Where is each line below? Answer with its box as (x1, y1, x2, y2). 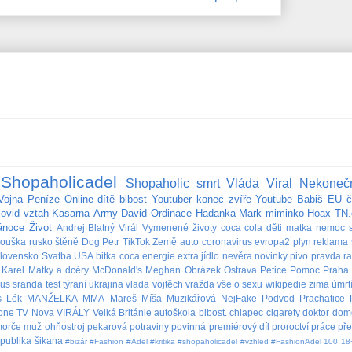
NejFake (220, 293, 257, 304)
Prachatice (299, 293, 345, 304)
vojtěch (152, 279, 183, 290)
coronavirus (201, 236, 252, 247)
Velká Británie (92, 307, 152, 318)
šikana (34, 335, 63, 346)
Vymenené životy (141, 222, 217, 233)
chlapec (229, 307, 264, 318)
